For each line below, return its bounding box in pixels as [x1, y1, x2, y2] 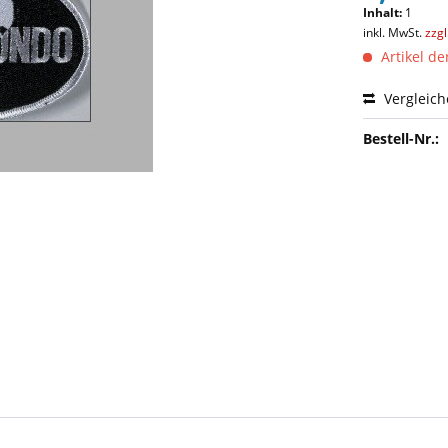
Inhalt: [363, 4, 406, 21]
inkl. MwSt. [363, 24, 426, 41]
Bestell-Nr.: [363, 129, 440, 148]
